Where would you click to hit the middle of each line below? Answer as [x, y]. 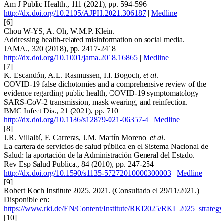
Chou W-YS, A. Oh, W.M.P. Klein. [59, 31]
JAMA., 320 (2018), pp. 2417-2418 [60, 49]
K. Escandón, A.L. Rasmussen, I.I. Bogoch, [74, 75]
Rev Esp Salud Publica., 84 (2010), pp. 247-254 [79, 164]
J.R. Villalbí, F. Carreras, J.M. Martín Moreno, [77, 138]
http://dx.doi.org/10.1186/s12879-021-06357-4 [76, 120]
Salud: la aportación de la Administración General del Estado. [99, 155]
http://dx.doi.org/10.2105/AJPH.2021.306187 [75, 13]
